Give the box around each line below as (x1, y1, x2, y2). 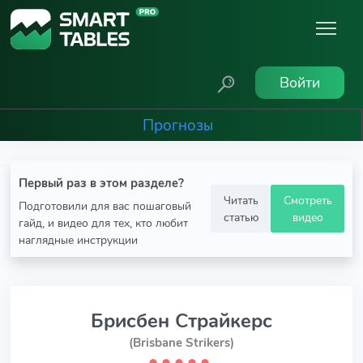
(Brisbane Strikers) (129, 335, 234, 351)
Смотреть (283, 191, 332, 208)
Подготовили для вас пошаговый (19, 198, 191, 214)
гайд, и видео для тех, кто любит (19, 215, 188, 231)
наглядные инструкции (19, 232, 138, 248)
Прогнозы (142, 114, 213, 136)
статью (223, 208, 258, 225)
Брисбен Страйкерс (91, 308, 272, 334)
